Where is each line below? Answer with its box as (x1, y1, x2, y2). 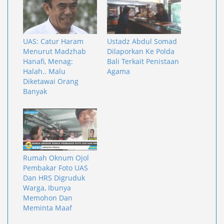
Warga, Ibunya (23, 183, 71, 193)
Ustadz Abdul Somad (107, 36, 177, 46)
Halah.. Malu (23, 66, 65, 76)
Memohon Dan (23, 193, 72, 203)
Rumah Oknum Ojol (23, 153, 89, 163)
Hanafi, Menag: (23, 56, 73, 66)
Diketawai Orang (23, 76, 78, 86)
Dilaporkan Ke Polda (107, 46, 174, 56)
